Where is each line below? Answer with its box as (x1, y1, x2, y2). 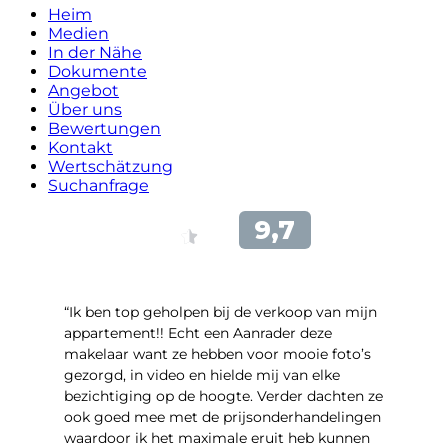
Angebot (48, 80, 119, 100)
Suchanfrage (48, 175, 149, 195)
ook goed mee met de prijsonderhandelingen (64, 407, 381, 426)
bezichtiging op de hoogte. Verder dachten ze (64, 386, 383, 405)
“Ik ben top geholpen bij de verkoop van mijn (64, 302, 377, 321)
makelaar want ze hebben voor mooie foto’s (64, 344, 371, 363)
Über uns (48, 99, 122, 119)
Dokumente (48, 61, 147, 81)
